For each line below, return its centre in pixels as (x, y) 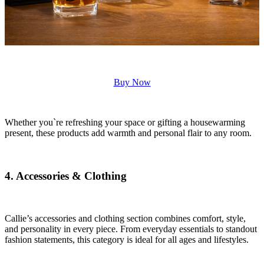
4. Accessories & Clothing (66, 176)
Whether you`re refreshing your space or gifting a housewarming (125, 122)
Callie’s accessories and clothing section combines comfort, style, (125, 219)
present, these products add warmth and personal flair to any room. (128, 133)
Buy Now (132, 82)
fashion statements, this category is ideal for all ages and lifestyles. (127, 240)
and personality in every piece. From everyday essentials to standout (131, 229)
